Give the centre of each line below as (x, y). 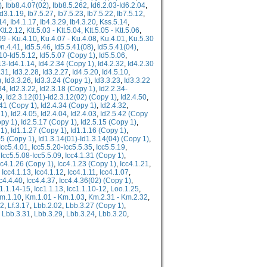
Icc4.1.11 (82, 172)
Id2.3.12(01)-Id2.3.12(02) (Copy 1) (61, 97)
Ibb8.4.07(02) (27, 5)
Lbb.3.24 (80, 214)
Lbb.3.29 (48, 214)
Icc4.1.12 (49, 172)
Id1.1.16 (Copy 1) (98, 131)
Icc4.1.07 (114, 172)
